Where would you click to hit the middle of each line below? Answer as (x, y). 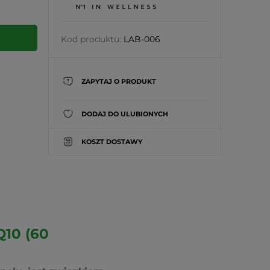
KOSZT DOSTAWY (111, 141)
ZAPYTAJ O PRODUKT (118, 81)
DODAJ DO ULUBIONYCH (124, 114)
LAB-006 (142, 39)
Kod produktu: (91, 39)
